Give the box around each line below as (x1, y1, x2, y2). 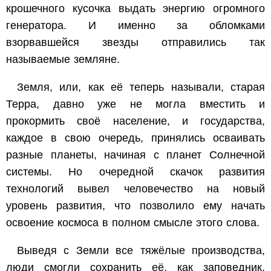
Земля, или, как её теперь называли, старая (17, 80, 265, 93)
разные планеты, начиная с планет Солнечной (6, 148, 265, 161)
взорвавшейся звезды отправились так (6, 36, 265, 48)
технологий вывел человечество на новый (6, 182, 265, 195)
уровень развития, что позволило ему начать (6, 199, 265, 212)
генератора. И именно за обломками (6, 19, 265, 31)
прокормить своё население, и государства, (6, 114, 265, 127)
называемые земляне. (6, 53, 120, 65)
